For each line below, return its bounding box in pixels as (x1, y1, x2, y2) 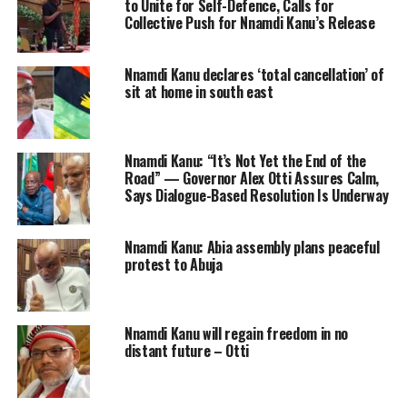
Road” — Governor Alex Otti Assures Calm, (124, 167, 380, 190)
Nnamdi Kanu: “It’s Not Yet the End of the (124, 150, 366, 173)
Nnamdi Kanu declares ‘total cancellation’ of (124, 64, 384, 86)
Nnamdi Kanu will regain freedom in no (124, 323, 349, 345)
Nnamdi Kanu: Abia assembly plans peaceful (124, 236, 380, 259)
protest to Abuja (124, 253, 223, 276)
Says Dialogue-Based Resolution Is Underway (124, 184, 389, 207)
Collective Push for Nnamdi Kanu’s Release (124, 12, 375, 35)
